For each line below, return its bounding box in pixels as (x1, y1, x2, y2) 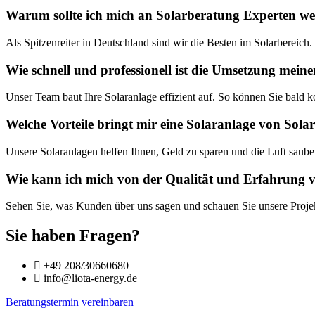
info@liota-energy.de (44, 272, 137, 285)
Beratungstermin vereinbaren (6, 296, 134, 309)
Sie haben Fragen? (6, 226, 140, 245)
